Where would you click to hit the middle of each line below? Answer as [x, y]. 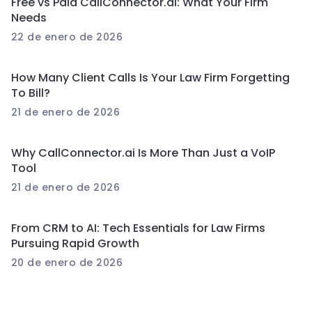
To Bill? [31, 93]
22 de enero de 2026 [67, 37]
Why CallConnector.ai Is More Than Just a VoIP [143, 153]
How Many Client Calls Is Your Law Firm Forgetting [150, 77]
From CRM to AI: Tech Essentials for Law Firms [138, 228]
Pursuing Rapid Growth [75, 243]
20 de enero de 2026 [67, 262]
